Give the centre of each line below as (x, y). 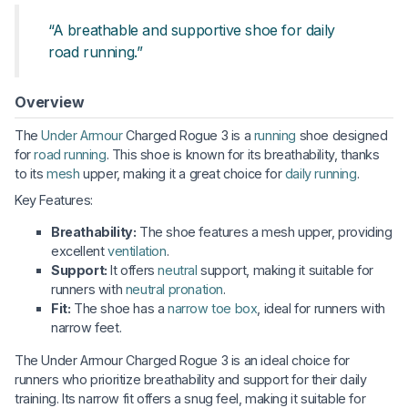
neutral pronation (174, 290)
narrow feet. (87, 328)
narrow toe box (213, 309)
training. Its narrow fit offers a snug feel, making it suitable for (190, 398)
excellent (79, 251)
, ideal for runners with (321, 309)
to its (31, 173)
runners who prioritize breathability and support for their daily (191, 379)
